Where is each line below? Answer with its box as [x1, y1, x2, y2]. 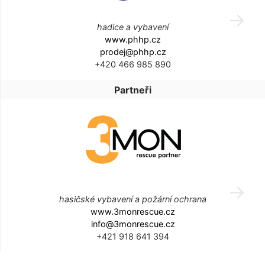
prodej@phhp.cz [99, 46, 166, 57]
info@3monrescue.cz [91, 218, 175, 229]
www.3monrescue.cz [91, 206, 175, 216]
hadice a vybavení [97, 21, 169, 32]
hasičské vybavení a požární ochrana [59, 193, 206, 204]
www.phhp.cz [105, 34, 161, 44]
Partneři [114, 83, 151, 96]
